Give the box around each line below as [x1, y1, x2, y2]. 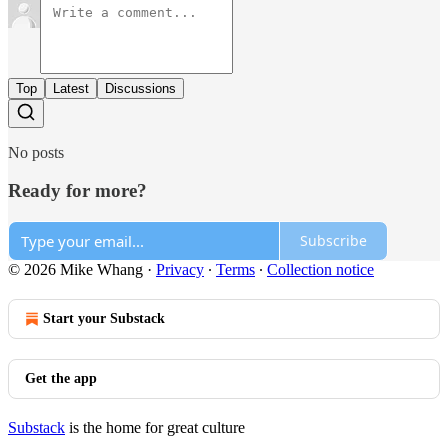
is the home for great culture [65, 418, 245, 436]
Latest [53, 80, 89, 96]
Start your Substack [43, 310, 165, 326]
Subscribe [300, 231, 367, 251]
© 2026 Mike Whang [8, 260, 143, 278]
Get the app [25, 370, 97, 386]
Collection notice [267, 260, 374, 278]
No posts [8, 143, 64, 161]
